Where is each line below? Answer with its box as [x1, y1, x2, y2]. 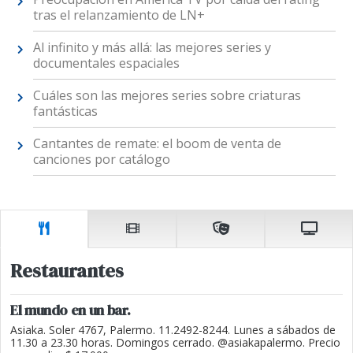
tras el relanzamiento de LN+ [32, 6, 205, 24]
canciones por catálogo [32, 150, 170, 169]
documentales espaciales [32, 54, 180, 72]
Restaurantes [10, 257, 124, 284]
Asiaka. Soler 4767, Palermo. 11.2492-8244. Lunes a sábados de [10, 321, 336, 337]
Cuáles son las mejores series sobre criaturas [32, 87, 301, 105]
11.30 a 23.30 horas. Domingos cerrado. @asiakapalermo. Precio [10, 334, 340, 350]
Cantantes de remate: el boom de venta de [32, 135, 281, 153]
